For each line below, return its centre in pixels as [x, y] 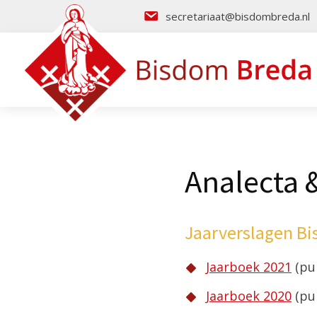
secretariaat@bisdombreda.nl [238, 16]
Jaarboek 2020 [249, 296]
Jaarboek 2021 [249, 266]
